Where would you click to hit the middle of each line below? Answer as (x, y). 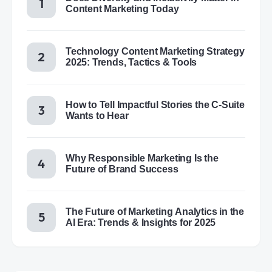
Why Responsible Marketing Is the (142, 158)
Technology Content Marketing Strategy (155, 51)
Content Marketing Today (122, 9)
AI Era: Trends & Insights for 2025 (141, 223)
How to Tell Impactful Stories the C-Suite (155, 105)
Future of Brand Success (122, 169)
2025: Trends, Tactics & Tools (131, 62)
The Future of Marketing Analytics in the (155, 212)
